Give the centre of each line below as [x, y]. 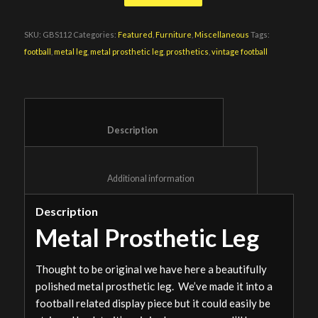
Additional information [219, 179]
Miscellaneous [221, 35]
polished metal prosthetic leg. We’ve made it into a [154, 286]
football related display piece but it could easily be [153, 303]
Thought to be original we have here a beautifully [151, 269]
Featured [135, 35]
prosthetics [187, 52]
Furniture [173, 35]
